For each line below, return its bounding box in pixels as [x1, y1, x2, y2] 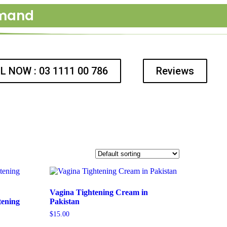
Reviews [156, 65, 194, 77]
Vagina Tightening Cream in [50, 187, 148, 197]
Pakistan [50, 197, 80, 206]
